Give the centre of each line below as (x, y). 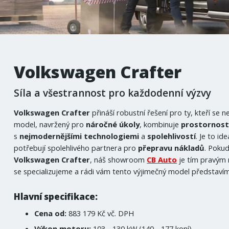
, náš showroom (119, 160)
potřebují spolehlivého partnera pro (76, 148)
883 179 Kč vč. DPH (101, 213)
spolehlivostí (172, 136)
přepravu (155, 148)
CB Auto (162, 160)
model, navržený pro (50, 124)
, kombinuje (161, 124)
